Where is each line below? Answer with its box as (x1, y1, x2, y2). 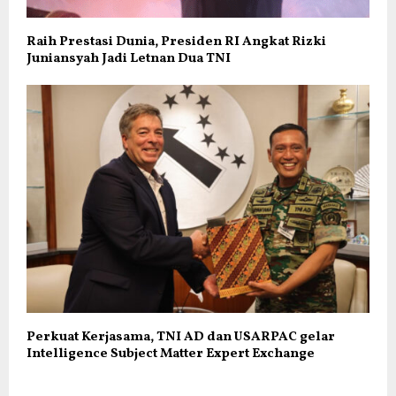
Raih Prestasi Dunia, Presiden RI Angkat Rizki (27, 32, 326, 51)
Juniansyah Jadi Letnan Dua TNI (27, 49, 231, 68)
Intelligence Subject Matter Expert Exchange (27, 345, 315, 364)
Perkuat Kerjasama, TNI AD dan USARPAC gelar (27, 328, 335, 347)
